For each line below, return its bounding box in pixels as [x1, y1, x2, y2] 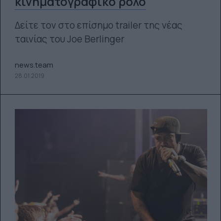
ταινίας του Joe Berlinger [14, 33, 124, 45]
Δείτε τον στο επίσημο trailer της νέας [14, 19, 183, 32]
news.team [14, 59, 53, 70]
